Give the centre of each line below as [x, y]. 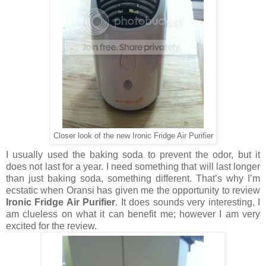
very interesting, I [222, 202]
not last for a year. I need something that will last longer [143, 166]
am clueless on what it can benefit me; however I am [124, 214]
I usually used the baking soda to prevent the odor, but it [133, 154]
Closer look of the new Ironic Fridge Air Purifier [133, 136]
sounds [168, 202]
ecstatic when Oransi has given [74, 190]
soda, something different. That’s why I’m [168, 178]
